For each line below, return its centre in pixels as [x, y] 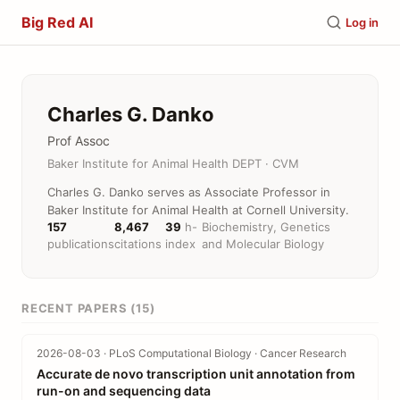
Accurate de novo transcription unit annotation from [196, 374]
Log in [362, 22]
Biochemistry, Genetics [267, 227]
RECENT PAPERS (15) [88, 308]
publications [81, 244]
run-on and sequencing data [124, 391]
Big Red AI [57, 22]
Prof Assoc [79, 141]
